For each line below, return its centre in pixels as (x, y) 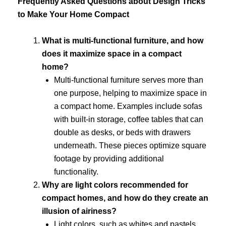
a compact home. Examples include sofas (128, 106)
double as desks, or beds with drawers (122, 132)
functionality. (76, 172)
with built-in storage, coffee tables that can (129, 119)
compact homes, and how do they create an (125, 198)
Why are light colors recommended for (115, 185)
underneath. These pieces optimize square (130, 145)
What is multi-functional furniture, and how (123, 40)
